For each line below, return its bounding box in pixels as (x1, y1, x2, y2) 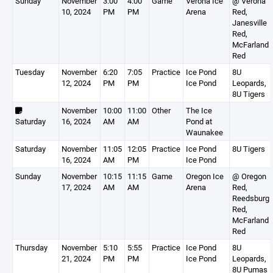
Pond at (186, 116, 212, 127)
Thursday (15, 242, 48, 253)
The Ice (186, 105, 212, 116)
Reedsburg (232, 193, 269, 204)
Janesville (232, 17, 267, 28)
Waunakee (186, 127, 223, 138)
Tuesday (15, 66, 44, 77)
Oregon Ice (186, 171, 224, 182)
